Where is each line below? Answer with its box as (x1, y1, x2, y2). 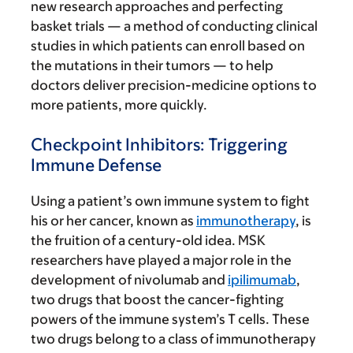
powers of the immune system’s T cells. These (31, 311, 310, 328)
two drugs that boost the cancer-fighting (31, 292, 284, 308)
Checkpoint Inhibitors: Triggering (31, 135, 288, 155)
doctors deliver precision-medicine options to (31, 77, 317, 94)
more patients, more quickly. (31, 97, 207, 113)
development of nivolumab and (31, 272, 228, 288)
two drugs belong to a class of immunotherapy (31, 331, 316, 347)
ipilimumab (228, 272, 296, 288)
